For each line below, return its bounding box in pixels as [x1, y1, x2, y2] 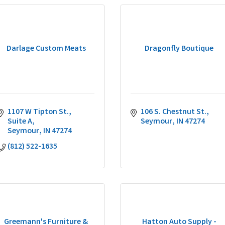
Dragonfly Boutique [145, 43, 213, 55]
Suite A [8, 116, 32, 128]
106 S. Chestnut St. [141, 106, 206, 118]
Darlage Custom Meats [6, 43, 86, 55]
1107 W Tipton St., [8, 106, 71, 118]
